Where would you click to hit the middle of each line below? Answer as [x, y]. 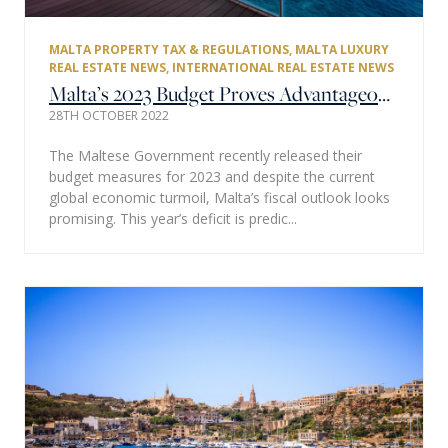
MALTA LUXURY [342, 49]
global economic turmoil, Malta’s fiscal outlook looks [219, 197]
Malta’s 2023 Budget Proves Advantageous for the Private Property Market [384, 93]
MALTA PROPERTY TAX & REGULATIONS [169, 49]
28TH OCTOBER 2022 [109, 115]
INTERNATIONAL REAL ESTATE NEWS [283, 67]
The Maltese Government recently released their [205, 155]
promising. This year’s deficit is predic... [173, 218]
